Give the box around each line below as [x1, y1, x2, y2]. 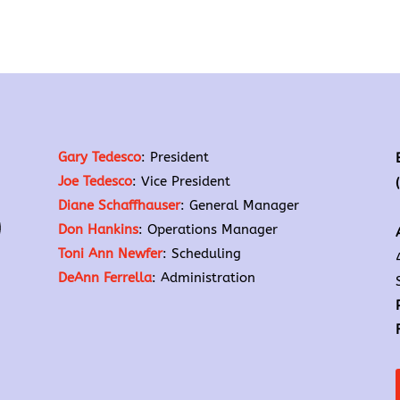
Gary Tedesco [57, 148, 141, 165]
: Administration [151, 269, 255, 286]
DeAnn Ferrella [57, 269, 152, 286]
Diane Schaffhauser [57, 196, 180, 213]
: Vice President [131, 172, 230, 189]
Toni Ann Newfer [57, 245, 162, 262]
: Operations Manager [137, 221, 278, 237]
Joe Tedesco [57, 172, 132, 189]
